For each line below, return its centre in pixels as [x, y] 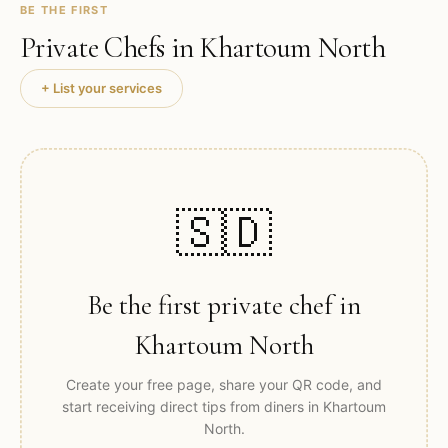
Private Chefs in [110, 47]
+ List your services [101, 88]
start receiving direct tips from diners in [192, 406]
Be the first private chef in [224, 305]
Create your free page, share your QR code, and [224, 384]
